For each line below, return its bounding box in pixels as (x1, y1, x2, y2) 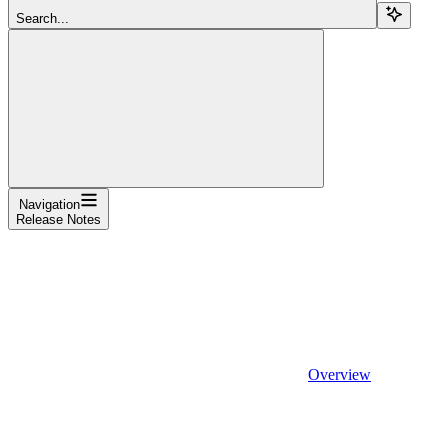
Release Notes (16, 211, 101, 227)
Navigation (19, 196, 80, 212)
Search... (16, 10, 69, 26)
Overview (308, 365, 371, 383)
